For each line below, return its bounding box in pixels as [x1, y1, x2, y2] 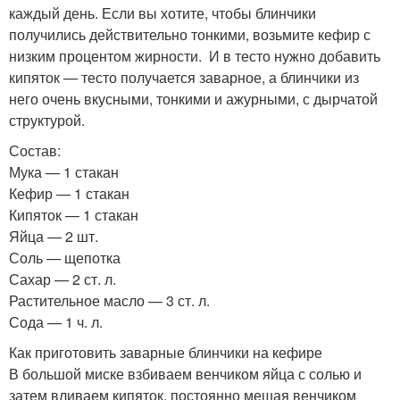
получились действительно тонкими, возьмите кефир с [9, 23, 371, 45]
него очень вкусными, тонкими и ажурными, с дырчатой [9, 87, 378, 109]
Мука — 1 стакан [9, 161, 119, 182]
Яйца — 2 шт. [9, 225, 98, 246]
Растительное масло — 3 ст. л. [9, 289, 210, 311]
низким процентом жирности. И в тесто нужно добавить [9, 45, 380, 66]
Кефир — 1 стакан [9, 182, 129, 204]
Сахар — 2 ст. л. [9, 268, 116, 289]
